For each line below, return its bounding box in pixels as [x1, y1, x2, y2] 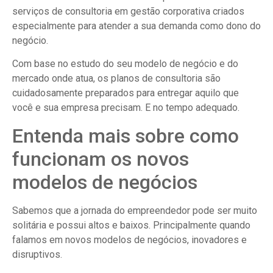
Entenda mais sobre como [12, 124, 239, 147]
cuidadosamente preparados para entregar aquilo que [12, 87, 239, 99]
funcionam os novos [12, 147, 189, 171]
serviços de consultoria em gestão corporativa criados [12, 5, 244, 17]
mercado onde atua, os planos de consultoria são [12, 73, 221, 85]
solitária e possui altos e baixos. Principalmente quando [12, 219, 250, 231]
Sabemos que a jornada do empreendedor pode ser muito [12, 204, 257, 216]
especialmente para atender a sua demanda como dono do [12, 19, 261, 32]
